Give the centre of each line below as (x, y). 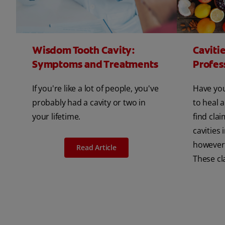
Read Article (96, 147)
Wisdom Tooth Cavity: (84, 50)
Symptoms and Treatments (95, 64)
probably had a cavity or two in (89, 102)
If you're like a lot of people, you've (95, 88)
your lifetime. (57, 116)
